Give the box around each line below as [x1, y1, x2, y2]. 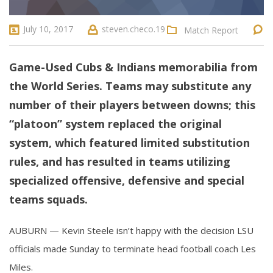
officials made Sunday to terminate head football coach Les [9, 242, 256, 255]
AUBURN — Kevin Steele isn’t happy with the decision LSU [9, 224, 253, 236]
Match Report [184, 24, 238, 36]
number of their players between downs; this [9, 97, 255, 112]
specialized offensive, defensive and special [9, 172, 244, 188]
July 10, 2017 [21, 23, 73, 35]
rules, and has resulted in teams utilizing [9, 154, 230, 169]
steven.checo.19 [99, 23, 165, 35]
